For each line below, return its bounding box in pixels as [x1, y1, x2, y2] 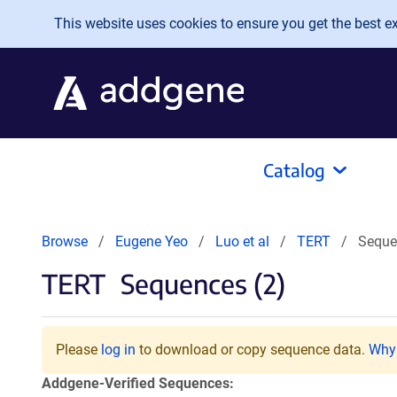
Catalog [263, 159, 325, 181]
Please [56, 341, 101, 358]
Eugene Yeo [115, 233, 188, 250]
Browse [42, 233, 88, 250]
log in [101, 341, 136, 358]
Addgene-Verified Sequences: [42, 375, 234, 392]
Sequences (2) [114, 267, 285, 300]
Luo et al [215, 233, 273, 250]
